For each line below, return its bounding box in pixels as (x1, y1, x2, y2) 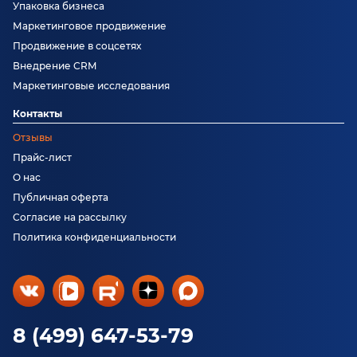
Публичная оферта (13, 190, 108, 203)
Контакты (13, 107, 62, 120)
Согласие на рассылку (13, 210, 127, 223)
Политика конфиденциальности (13, 230, 176, 243)
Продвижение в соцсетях (13, 39, 141, 52)
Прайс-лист (13, 151, 72, 163)
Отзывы (13, 131, 53, 143)
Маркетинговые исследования (13, 79, 170, 92)
